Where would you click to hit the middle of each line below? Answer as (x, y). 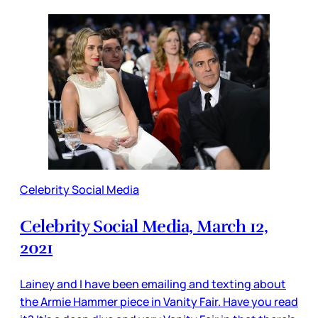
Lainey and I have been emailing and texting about (153, 284)
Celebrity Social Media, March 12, (144, 226)
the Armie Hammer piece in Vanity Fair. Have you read (159, 301)
